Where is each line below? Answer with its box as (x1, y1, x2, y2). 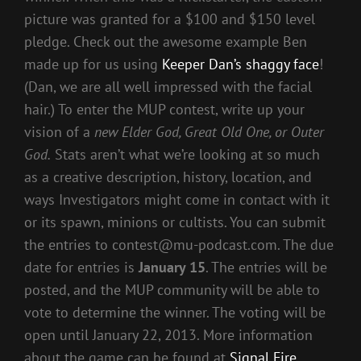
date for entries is (24, 257, 139, 276)
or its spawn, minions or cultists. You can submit (24, 212, 326, 231)
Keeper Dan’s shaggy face (162, 54, 319, 73)
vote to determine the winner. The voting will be (24, 302, 326, 322)
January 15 (139, 257, 205, 276)
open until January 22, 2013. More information (24, 325, 313, 344)
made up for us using (24, 54, 162, 73)
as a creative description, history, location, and (24, 167, 312, 186)
